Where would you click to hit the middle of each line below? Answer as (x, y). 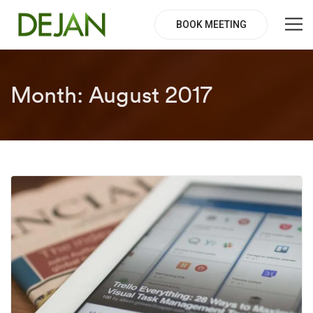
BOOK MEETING (211, 24)
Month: (50, 95)
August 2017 (151, 95)
